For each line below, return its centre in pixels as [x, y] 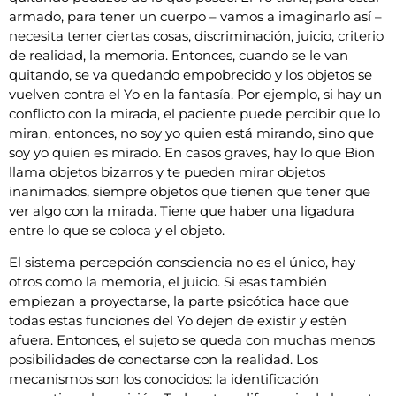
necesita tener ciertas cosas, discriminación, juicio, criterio [196, 35]
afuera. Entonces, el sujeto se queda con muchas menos [192, 340]
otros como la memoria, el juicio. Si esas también [168, 282]
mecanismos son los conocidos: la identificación [164, 379]
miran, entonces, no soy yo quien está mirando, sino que [191, 133]
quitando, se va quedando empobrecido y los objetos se [190, 74]
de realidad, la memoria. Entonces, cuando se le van [179, 55]
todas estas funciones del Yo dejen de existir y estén [178, 321]
